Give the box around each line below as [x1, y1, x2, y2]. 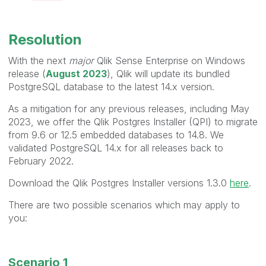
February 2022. [8, 155, 74, 167]
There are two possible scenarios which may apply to [8, 199, 240, 211]
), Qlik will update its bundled [107, 68, 230, 80]
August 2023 [46, 68, 107, 80]
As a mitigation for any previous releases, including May [8, 103, 249, 115]
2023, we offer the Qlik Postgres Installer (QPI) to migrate [8, 116, 258, 128]
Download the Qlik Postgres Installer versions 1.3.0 [8, 177, 230, 189]
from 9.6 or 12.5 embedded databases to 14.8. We [8, 129, 224, 141]
